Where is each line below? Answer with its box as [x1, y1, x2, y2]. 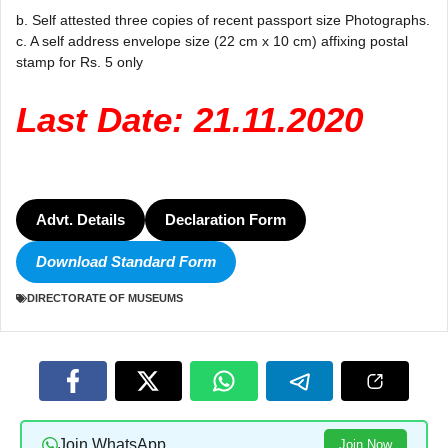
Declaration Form [165, 210, 286, 228]
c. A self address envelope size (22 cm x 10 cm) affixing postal [16, 33, 408, 50]
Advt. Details [36, 210, 125, 228]
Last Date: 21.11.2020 [16, 100, 363, 140]
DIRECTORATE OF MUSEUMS [27, 292, 183, 305]
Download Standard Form [36, 252, 216, 270]
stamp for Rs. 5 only [16, 54, 143, 71]
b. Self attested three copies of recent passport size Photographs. [16, 12, 430, 29]
